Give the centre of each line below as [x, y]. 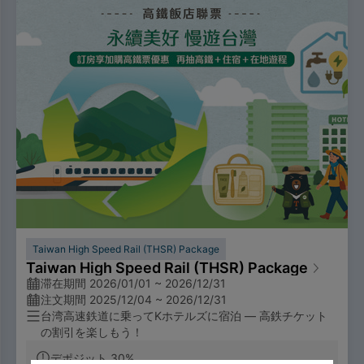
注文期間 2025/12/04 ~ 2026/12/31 [134, 299]
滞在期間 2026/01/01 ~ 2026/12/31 [133, 283]
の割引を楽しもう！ [92, 332]
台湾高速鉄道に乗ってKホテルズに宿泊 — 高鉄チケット [184, 316]
